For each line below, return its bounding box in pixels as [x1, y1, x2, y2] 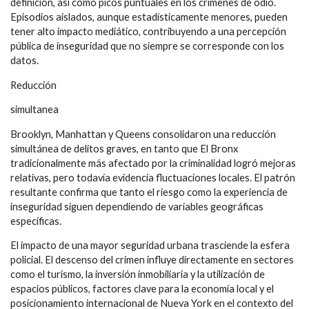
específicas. [10, 215, 61, 227]
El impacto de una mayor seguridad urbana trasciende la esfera [10, 239, 290, 252]
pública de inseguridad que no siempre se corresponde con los [10, 40, 284, 52]
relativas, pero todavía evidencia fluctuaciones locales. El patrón [10, 171, 295, 183]
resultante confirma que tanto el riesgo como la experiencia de [10, 186, 288, 198]
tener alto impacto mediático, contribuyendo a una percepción [10, 26, 286, 38]
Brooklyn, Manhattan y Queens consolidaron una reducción [10, 128, 276, 140]
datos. [10, 54, 39, 67]
